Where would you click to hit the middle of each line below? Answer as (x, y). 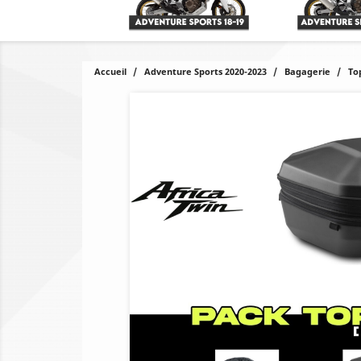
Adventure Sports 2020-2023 (205, 71)
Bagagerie (307, 71)
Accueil (110, 71)
